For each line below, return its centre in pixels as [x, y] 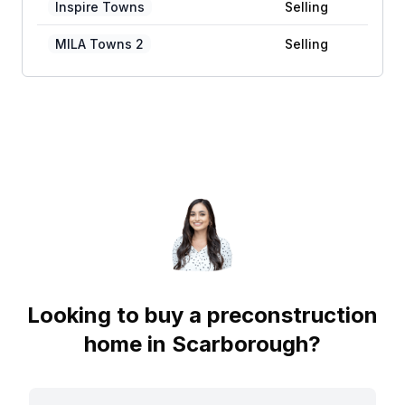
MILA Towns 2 [99, 44]
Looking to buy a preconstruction [202, 316]
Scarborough [240, 344]
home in [125, 344]
